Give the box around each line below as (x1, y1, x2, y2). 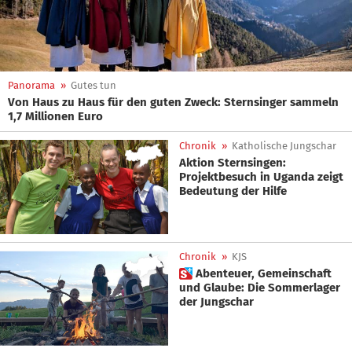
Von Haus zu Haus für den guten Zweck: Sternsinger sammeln (8, 95, 339, 109)
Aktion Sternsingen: (179, 156, 286, 170)
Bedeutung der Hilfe (179, 184, 287, 198)
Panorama (8, 79, 55, 91)
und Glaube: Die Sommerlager (179, 280, 340, 295)
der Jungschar (179, 295, 254, 310)
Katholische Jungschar (232, 140, 336, 152)
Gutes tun (71, 79, 116, 91)
